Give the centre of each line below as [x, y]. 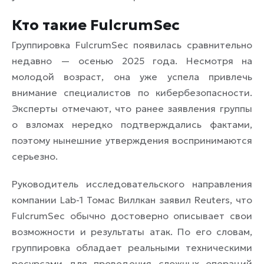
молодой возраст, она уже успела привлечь [132, 76]
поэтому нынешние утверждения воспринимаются [132, 140]
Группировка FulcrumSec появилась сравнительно [132, 44]
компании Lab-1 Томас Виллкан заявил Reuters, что [132, 199]
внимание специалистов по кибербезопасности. [132, 92]
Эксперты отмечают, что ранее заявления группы [132, 108]
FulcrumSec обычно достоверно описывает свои [132, 215]
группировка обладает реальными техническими [132, 247]
